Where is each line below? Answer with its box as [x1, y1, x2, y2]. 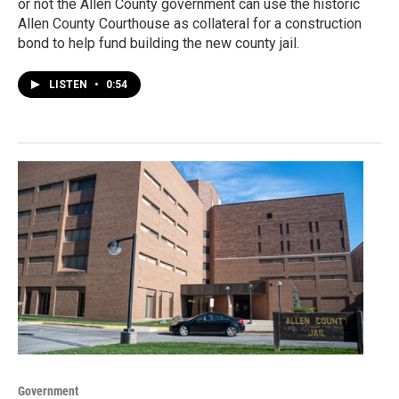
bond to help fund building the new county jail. [18, 35, 299, 53]
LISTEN [49, 78, 90, 92]
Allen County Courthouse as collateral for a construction [18, 15, 362, 33]
